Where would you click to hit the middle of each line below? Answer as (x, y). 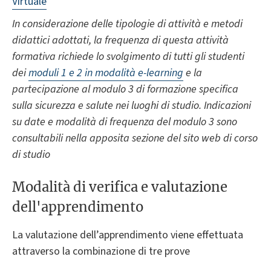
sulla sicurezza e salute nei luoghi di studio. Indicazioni (132, 105)
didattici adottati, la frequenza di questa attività (120, 40)
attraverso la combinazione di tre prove (101, 252)
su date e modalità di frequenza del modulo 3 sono (125, 122)
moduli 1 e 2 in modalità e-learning (106, 73)
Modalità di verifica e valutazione (120, 187)
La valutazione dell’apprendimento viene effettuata (128, 235)
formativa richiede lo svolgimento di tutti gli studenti (128, 56)
